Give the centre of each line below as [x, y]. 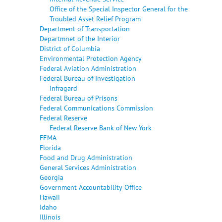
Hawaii [50, 197]
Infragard [63, 88]
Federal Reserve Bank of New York [101, 127]
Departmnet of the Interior [80, 38]
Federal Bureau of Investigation [87, 78]
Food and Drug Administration [86, 157]
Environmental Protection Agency [91, 58]
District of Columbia [70, 48]
